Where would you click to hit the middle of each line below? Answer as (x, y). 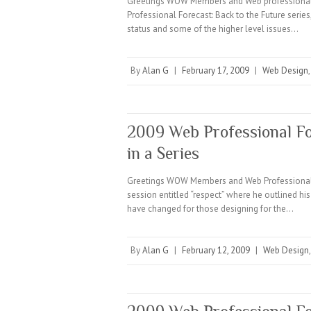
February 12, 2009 (216, 250)
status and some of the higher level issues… (213, 29)
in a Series (163, 153)
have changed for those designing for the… (210, 209)
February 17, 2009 (216, 70)
